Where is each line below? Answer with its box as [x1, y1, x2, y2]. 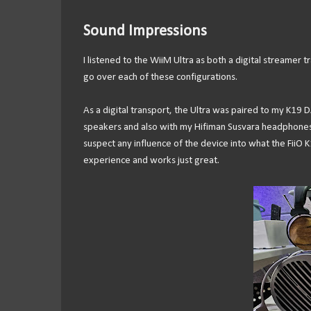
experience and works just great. [83, 155, 219, 167]
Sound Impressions [83, 23, 207, 40]
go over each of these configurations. [83, 72, 237, 83]
